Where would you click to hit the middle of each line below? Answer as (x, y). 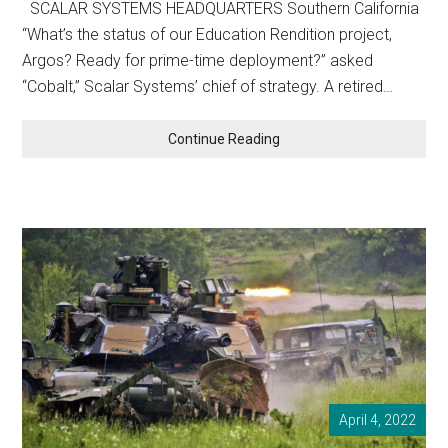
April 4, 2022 (377, 420)
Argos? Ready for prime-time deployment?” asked (198, 61)
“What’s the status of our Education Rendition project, (207, 35)
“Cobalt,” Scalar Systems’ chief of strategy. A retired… (208, 87)
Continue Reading (224, 139)
